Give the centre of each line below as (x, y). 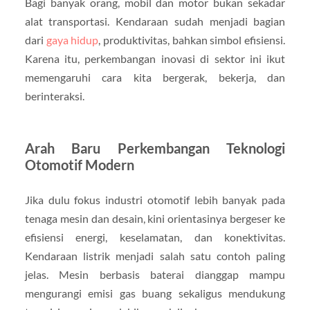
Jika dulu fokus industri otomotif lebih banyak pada (155, 199)
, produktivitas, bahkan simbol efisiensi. (192, 39)
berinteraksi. (54, 95)
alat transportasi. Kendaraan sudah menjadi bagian (155, 21)
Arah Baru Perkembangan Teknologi (155, 148)
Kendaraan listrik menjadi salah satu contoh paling (155, 255)
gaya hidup (72, 39)
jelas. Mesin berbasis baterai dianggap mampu (155, 274)
